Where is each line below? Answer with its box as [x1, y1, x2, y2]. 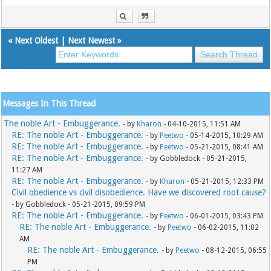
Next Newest [68, 36, 116, 46]
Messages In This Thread [2, 99, 96, 109]
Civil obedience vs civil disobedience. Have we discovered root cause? [11, 188, 267, 198]
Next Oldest [15, 36, 59, 46]
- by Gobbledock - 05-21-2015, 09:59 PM [11, 200, 146, 209]
